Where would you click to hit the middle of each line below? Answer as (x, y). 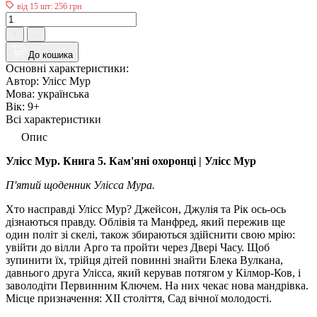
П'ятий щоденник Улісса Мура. (80, 185)
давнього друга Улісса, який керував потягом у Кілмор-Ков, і (153, 272)
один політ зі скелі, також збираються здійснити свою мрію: (150, 234)
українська (63, 93)
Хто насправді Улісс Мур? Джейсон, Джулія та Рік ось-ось (146, 209)
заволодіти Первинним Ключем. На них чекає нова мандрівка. (157, 285)
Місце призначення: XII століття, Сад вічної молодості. (139, 298)
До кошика (51, 54)
